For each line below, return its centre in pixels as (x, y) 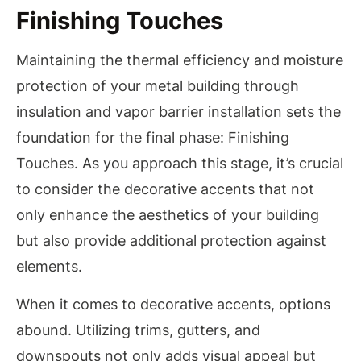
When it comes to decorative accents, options (173, 304)
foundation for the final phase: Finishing (153, 138)
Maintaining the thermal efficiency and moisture (180, 60)
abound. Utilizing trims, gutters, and (138, 330)
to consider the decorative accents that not (165, 189)
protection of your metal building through (158, 86)
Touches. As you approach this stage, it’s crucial (180, 164)
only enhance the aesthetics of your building (168, 215)
